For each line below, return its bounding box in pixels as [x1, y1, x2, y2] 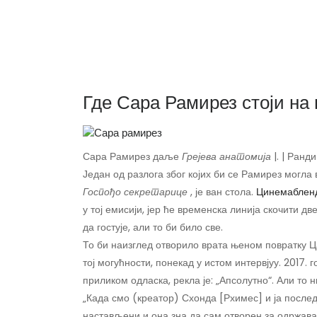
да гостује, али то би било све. [83, 220, 223, 235]
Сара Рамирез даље [83, 149, 182, 164]
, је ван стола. [188, 185, 256, 200]
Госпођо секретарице [83, 185, 188, 200]
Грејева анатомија [182, 149, 271, 164]
